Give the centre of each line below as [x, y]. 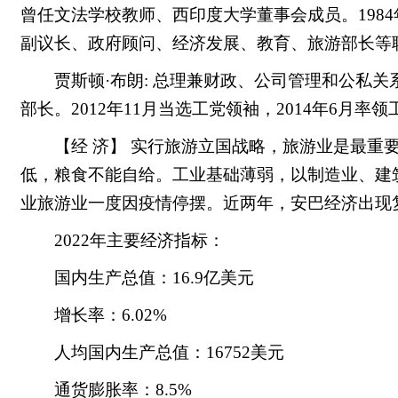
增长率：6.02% [111, 315]
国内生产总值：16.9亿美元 [154, 278]
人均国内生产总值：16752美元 [169, 352]
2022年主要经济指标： [139, 240]
